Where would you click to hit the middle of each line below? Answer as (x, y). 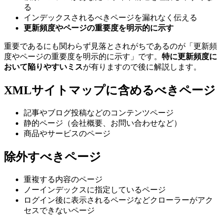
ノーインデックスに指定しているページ (95, 190)
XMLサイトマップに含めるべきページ (110, 91)
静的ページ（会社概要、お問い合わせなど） (103, 123)
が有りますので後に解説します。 (142, 67)
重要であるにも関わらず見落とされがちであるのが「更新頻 (110, 46)
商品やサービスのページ (67, 134)
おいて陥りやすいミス (43, 67)
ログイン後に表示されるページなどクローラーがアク (118, 200)
